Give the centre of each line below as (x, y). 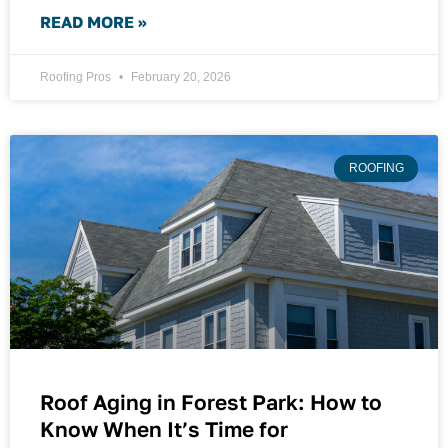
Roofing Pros (77, 77)
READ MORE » (93, 22)
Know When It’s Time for (164, 429)
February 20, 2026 (179, 77)
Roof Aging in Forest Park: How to (211, 402)
